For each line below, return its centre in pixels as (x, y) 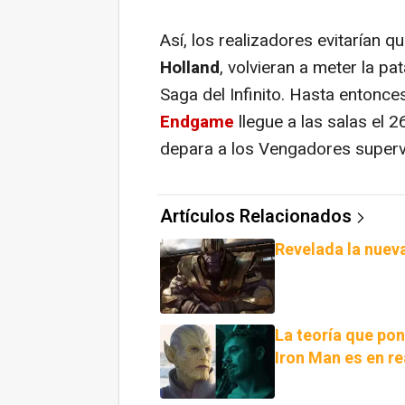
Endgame (197, 122)
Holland (190, 68)
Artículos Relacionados (256, 217)
